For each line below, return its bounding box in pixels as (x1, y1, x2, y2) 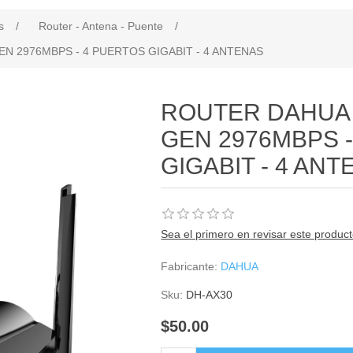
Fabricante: (161, 260, 218, 273)
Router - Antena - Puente (39, 20, 163, 32)
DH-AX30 (186, 288, 233, 301)
